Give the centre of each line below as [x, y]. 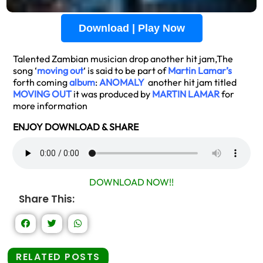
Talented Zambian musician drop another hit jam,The [123, 59]
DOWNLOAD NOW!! [131, 182]
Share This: [47, 199]
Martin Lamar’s [200, 70]
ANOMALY [122, 82]
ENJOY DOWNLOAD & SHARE [76, 127]
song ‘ [25, 70]
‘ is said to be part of [126, 70]
